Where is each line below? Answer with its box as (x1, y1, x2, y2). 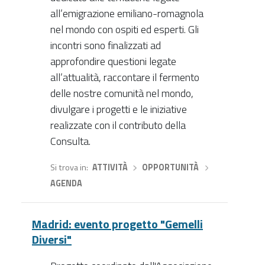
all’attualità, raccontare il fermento (50, 69, 199, 86)
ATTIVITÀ (92, 161, 128, 174)
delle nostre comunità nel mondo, (50, 85, 193, 102)
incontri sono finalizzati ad (50, 37, 161, 54)
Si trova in (50, 161, 86, 174)
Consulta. (50, 133, 91, 150)
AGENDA (50, 177, 82, 190)
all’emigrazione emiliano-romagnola (50, 5, 203, 22)
